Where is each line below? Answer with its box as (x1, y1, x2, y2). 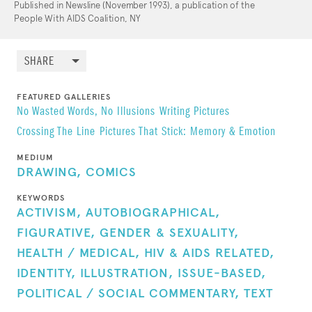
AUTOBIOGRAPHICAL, (86, 205, 220, 220)
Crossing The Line (17, 124, 95, 140)
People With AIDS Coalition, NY (14, 13, 141, 24)
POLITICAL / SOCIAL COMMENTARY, (17, 286, 240, 301)
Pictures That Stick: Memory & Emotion (100, 124, 276, 140)
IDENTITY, (17, 265, 76, 281)
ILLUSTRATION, (80, 265, 173, 281)
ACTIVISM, (17, 205, 81, 220)
